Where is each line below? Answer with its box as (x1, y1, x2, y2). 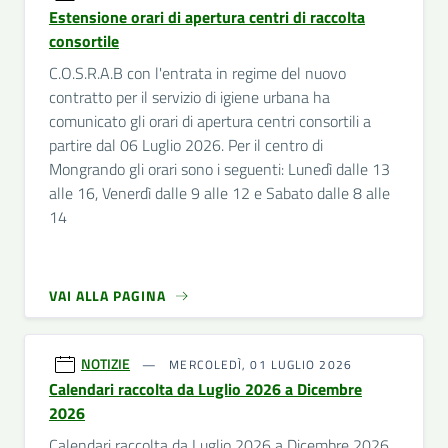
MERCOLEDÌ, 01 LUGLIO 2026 (165, 355, 352, 374)
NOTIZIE (81, 353, 130, 374)
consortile (49, 29, 119, 53)
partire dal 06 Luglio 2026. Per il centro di (49, 133, 323, 157)
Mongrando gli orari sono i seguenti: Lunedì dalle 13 (49, 157, 390, 181)
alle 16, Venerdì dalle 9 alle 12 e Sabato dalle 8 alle (49, 181, 390, 205)
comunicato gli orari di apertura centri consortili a (49, 109, 371, 133)
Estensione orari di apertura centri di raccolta (49, 5, 365, 29)
